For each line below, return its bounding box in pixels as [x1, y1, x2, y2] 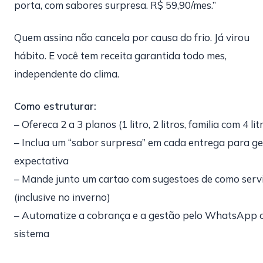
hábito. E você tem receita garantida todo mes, [14, 49, 227, 62]
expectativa [14, 154, 69, 167]
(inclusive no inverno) [14, 191, 110, 203]
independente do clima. [14, 68, 119, 80]
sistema [14, 227, 49, 240]
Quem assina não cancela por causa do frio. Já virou [14, 31, 249, 43]
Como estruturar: [14, 100, 96, 112]
